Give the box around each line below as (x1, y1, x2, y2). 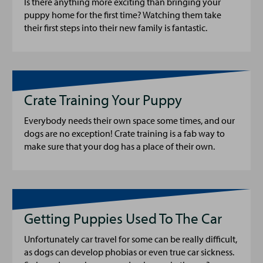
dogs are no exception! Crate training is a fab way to (24, 127, 225, 139)
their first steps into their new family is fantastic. (24, 22, 207, 33)
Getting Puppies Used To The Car (24, 209, 222, 227)
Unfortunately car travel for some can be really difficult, (24, 233, 237, 245)
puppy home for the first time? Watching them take (24, 9, 221, 21)
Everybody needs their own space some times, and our (24, 114, 235, 126)
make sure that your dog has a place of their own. (24, 140, 215, 152)
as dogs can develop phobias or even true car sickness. (24, 246, 234, 258)
